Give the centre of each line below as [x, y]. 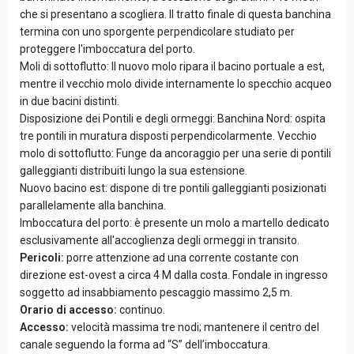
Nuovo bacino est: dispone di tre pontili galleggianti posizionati [173, 188]
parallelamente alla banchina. [93, 205]
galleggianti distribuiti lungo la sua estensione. [134, 170]
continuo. [142, 309]
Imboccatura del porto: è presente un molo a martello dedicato [175, 222]
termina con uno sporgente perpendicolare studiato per [157, 31]
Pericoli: [43, 257]
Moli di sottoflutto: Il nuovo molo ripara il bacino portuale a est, [172, 66]
